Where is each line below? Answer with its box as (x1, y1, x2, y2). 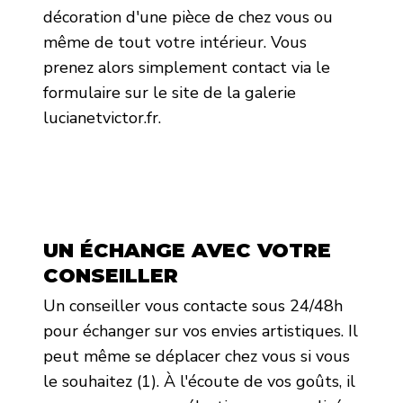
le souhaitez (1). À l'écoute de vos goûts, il (42, 370, 355, 392)
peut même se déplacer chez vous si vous (42, 345, 350, 367)
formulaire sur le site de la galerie (42, 82, 296, 104)
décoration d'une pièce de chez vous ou (42, 6, 333, 29)
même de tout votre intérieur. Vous (42, 31, 307, 54)
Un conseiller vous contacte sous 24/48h (42, 294, 343, 317)
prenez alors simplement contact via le (42, 57, 330, 79)
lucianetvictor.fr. (42, 107, 161, 130)
